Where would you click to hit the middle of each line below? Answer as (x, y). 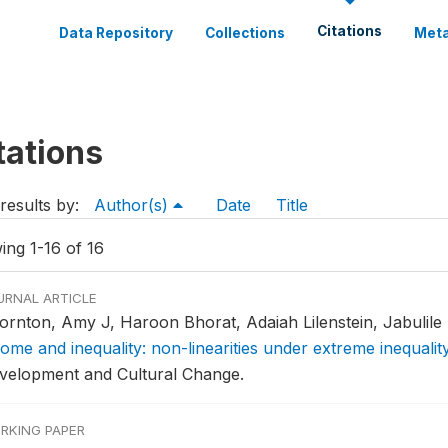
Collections (245, 33)
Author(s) (133, 205)
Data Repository (116, 33)
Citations (349, 31)
